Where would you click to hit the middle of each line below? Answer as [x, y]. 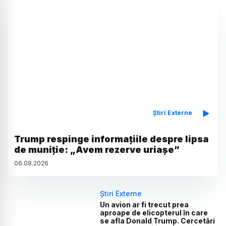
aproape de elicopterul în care [154, 213]
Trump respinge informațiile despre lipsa [111, 139]
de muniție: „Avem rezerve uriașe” [97, 150]
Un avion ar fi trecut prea [145, 205]
